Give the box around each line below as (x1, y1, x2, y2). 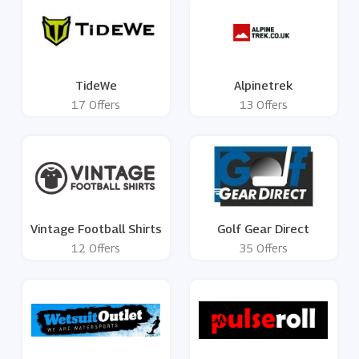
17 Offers (71, 98, 120, 112)
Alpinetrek (233, 78, 293, 93)
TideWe (75, 78, 117, 93)
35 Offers (239, 241, 288, 256)
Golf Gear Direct (217, 221, 309, 236)
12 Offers (71, 241, 120, 256)
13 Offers (239, 98, 288, 112)
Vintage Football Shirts (30, 221, 162, 236)
